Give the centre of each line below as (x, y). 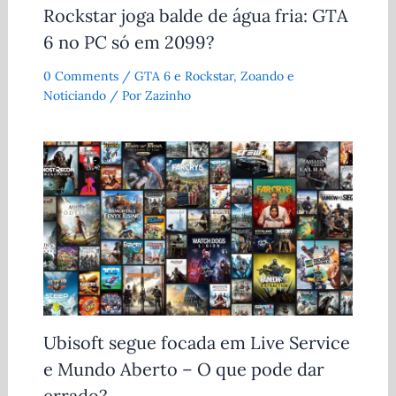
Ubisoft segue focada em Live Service (196, 342)
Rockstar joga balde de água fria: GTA (195, 15)
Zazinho (168, 95)
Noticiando (74, 95)
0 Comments (80, 76)
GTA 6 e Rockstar (183, 76)
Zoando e (267, 76)
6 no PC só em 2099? (128, 42)
